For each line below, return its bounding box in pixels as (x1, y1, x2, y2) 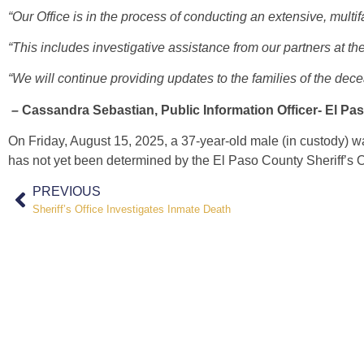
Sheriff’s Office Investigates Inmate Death (32, 203, 231, 216)
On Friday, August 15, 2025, (8, 134, 171, 149)
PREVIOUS (32, 184, 101, 199)
